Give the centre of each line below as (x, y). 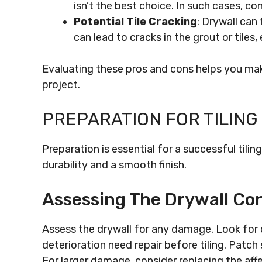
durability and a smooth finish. (114, 165)
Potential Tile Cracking (135, 22)
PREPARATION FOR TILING (150, 119)
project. (61, 85)
